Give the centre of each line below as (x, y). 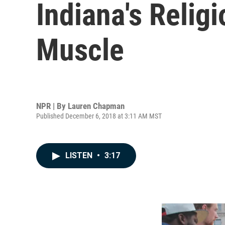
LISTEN (80, 155)
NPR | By (52, 106)
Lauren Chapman (96, 106)
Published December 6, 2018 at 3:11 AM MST (99, 116)
